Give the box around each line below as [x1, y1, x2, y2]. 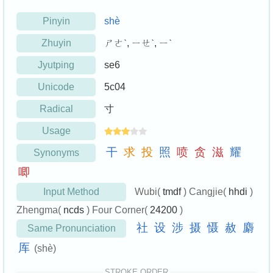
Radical [39, 104, 73, 115]
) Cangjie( [181, 186, 229, 197]
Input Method [43, 186, 99, 197]
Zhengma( [16, 205, 63, 216]
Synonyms [33, 147, 79, 158]
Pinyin [42, 16, 70, 27]
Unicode [38, 82, 74, 93]
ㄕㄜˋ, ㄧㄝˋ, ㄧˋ [102, 38, 172, 49]
